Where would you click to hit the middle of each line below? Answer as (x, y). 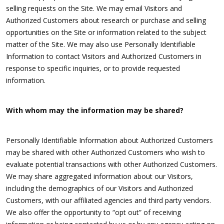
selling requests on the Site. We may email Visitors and (94, 8)
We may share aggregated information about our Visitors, (99, 176)
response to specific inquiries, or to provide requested (93, 68)
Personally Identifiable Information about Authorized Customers (109, 140)
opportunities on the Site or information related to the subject (106, 32)
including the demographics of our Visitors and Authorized (99, 188)
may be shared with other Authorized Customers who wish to (105, 152)
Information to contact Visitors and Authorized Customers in (104, 56)
